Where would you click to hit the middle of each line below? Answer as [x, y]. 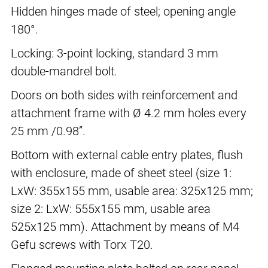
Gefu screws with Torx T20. [82, 245]
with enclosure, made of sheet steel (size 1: [121, 173]
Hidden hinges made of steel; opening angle [123, 12]
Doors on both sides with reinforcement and [124, 95]
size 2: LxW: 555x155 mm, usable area [111, 209]
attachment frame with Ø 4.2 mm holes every [129, 113]
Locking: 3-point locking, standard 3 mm [115, 54]
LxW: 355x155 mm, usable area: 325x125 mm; [132, 191]
